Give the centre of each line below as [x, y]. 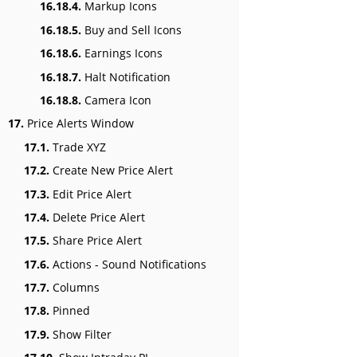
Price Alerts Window [79, 124]
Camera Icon [116, 100]
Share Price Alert [96, 241]
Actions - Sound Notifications [128, 264]
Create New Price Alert [111, 171]
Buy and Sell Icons [131, 29]
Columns [75, 288]
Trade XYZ [78, 147]
